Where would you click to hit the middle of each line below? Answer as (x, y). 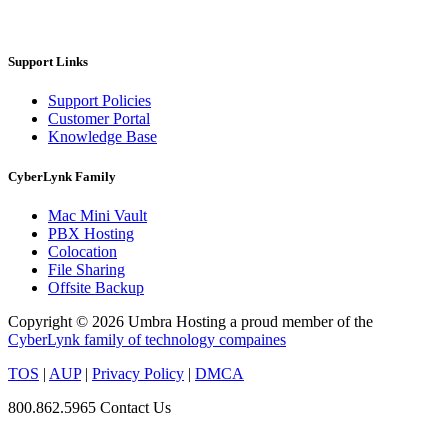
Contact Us (135, 407)
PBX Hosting (91, 233)
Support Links (48, 62)
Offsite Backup (96, 287)
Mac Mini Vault (97, 215)
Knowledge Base (102, 137)
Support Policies (99, 101)
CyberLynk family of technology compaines (147, 339)
